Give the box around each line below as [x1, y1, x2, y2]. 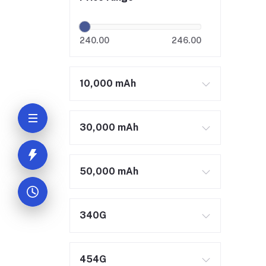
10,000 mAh [80, 78, 136, 89]
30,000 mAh [80, 122, 138, 133]
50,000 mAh [80, 166, 138, 177]
